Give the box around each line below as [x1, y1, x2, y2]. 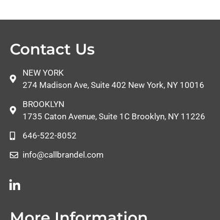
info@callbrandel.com [23, 149, 104, 160]
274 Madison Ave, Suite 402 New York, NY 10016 [23, 80, 205, 90]
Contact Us [10, 39, 95, 58]
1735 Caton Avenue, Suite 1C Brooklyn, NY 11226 [23, 111, 206, 121]
